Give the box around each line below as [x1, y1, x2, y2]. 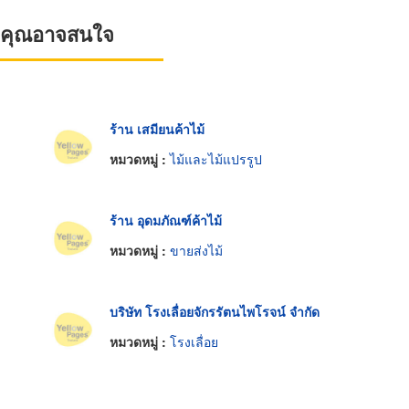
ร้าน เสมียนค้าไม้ [109, 119, 204, 138]
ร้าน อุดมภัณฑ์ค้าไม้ [109, 210, 222, 229]
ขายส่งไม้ [169, 241, 223, 260]
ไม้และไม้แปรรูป [169, 150, 262, 169]
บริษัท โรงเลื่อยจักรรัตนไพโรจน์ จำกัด [109, 301, 320, 320]
